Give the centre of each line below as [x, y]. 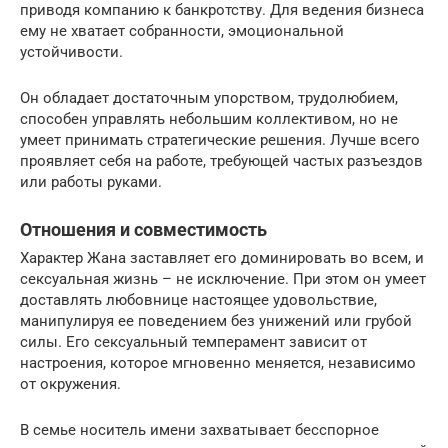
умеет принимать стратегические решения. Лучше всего [220, 139]
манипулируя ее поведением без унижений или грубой [216, 320]
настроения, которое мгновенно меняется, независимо [218, 362]
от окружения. [70, 383]
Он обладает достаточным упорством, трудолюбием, [209, 97]
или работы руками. [91, 181]
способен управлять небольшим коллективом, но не [209, 118]
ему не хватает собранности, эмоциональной [182, 30]
